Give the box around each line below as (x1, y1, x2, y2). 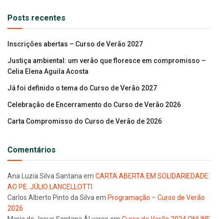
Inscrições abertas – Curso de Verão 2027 (7, 40, 143, 48)
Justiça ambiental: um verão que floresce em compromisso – (7, 56, 206, 65)
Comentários (7, 145, 56, 154)
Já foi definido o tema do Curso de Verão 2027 (7, 84, 157, 92)
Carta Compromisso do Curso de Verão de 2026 (7, 117, 162, 125)
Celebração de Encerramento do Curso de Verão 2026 (7, 100, 181, 109)
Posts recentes (7, 13, 66, 22)
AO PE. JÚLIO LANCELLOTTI (7, 182, 92, 191)
